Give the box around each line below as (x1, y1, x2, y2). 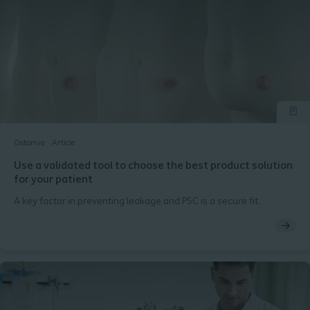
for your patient (14, 174, 93, 185)
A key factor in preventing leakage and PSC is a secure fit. (14, 197, 260, 207)
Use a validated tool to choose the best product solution (14, 161, 293, 172)
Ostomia (14, 139, 45, 147)
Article (52, 139, 75, 147)
